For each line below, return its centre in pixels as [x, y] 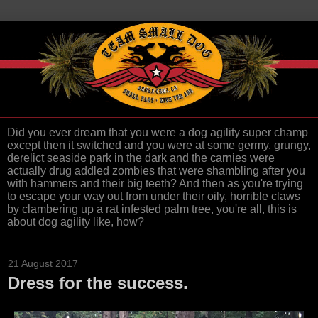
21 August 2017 [43, 264]
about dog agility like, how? [76, 222]
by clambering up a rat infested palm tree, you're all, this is [152, 209]
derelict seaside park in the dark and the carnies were [141, 158]
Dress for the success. [98, 283]
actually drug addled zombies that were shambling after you [156, 171]
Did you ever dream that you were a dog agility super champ [158, 133]
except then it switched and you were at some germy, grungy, [159, 146]
